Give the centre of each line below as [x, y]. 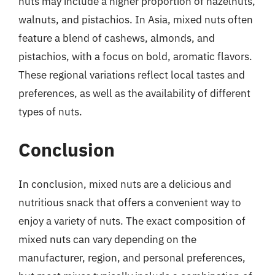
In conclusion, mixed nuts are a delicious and [125, 184]
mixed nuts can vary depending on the [107, 239]
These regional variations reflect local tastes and [132, 75]
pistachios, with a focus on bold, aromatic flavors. [135, 56]
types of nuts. [50, 112]
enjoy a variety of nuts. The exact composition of [132, 221]
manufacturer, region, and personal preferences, [132, 258]
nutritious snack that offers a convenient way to [130, 202]
